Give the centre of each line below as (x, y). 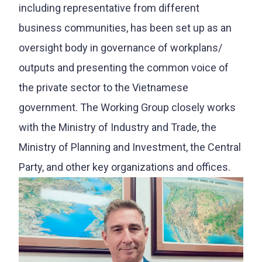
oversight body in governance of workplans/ (120, 48)
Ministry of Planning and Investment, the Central (130, 147)
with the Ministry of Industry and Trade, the (118, 127)
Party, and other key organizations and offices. (125, 167)
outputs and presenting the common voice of (124, 68)
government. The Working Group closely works (127, 107)
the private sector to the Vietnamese (104, 87)
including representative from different (109, 8)
